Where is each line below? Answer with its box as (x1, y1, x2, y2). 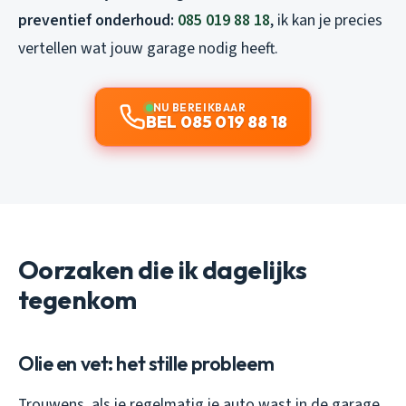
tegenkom (18, 283, 137, 315)
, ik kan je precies (270, 8, 382, 32)
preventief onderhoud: (18, 8, 178, 32)
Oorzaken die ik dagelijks (18, 253, 307, 285)
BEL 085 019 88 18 (145, 111, 288, 132)
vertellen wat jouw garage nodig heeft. (18, 36, 278, 60)
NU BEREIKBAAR (152, 100, 246, 114)
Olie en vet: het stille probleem (18, 350, 275, 376)
